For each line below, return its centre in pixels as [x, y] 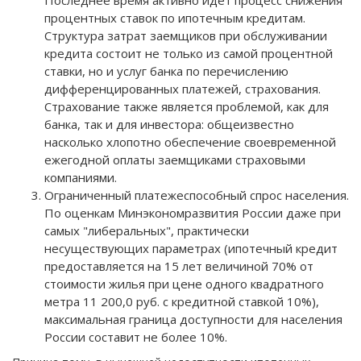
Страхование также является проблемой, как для [187, 107]
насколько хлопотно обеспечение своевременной [190, 142]
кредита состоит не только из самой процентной [189, 54]
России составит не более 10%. [136, 337]
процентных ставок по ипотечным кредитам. [175, 18]
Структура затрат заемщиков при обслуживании [186, 36]
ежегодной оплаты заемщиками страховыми [175, 160]
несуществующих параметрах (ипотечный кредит [191, 249]
